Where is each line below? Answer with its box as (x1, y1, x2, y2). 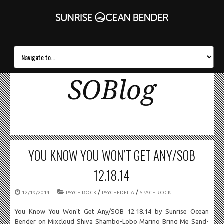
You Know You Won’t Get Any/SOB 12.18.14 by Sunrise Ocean (15, 208, 209, 215)
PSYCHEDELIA (102, 190, 134, 195)
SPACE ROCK (140, 190, 171, 195)
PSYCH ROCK (66, 190, 96, 195)
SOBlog (68, 75, 156, 105)
